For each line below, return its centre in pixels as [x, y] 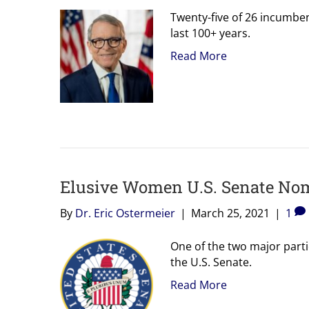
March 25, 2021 [230, 213]
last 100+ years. [210, 33]
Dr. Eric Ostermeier [125, 213]
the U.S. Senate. [211, 262]
